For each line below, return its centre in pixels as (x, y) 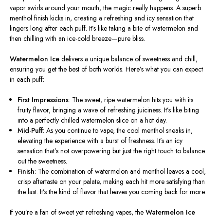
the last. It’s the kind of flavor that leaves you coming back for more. (112, 192)
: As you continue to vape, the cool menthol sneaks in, (118, 131)
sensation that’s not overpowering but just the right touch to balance (111, 151)
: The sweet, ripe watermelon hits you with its (131, 100)
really (140, 8)
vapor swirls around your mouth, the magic (71, 8)
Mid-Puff (30, 131)
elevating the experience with (59, 141)
